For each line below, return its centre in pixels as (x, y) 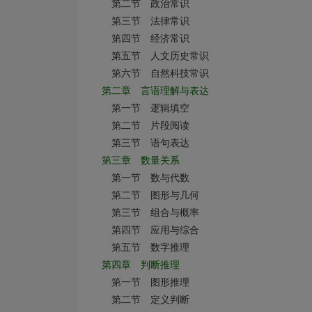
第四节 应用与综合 (146, 230)
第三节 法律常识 (141, 21)
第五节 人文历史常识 (150, 56)
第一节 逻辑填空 (141, 108)
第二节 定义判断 (141, 300)
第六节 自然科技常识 (150, 73)
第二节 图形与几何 (146, 195)
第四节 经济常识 (141, 39)
